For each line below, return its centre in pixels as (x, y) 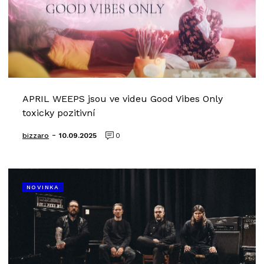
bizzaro (36, 136)
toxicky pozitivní (59, 113)
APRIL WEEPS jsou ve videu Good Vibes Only (123, 99)
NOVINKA (43, 187)
